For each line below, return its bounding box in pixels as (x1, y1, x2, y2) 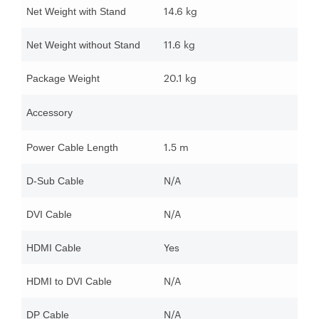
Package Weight (26, 73, 100, 85)
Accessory (26, 107, 73, 119)
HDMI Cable (26, 242, 81, 254)
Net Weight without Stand (26, 39, 140, 51)
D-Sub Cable (26, 175, 84, 187)
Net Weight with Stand (26, 6, 126, 18)
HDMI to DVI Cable (26, 276, 112, 288)
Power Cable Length (26, 142, 118, 154)
